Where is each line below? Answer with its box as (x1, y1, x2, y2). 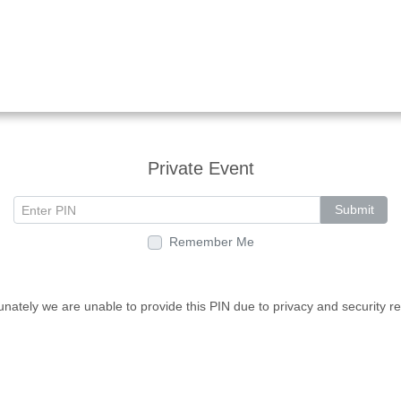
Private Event (147, 158, 254, 178)
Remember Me (168, 234, 254, 249)
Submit (334, 202, 374, 217)
